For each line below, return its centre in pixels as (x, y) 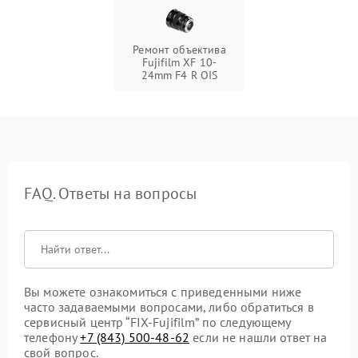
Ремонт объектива (179, 49)
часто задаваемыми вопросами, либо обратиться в (169, 306)
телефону (52, 337)
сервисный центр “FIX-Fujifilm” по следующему (157, 322)
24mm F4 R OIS (179, 75)
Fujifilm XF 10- (179, 62)
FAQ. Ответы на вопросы (111, 193)
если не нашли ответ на (259, 337)
